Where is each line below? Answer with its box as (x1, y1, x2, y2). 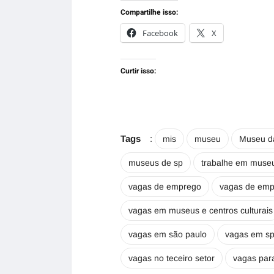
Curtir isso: (120, 65, 156, 76)
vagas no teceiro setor (128, 253, 215, 263)
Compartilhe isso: (120, 7, 178, 18)
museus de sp (128, 158, 183, 168)
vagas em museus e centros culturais (128, 206, 273, 215)
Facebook (143, 28, 178, 39)
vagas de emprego (128, 182, 201, 191)
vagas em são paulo (128, 229, 207, 239)
